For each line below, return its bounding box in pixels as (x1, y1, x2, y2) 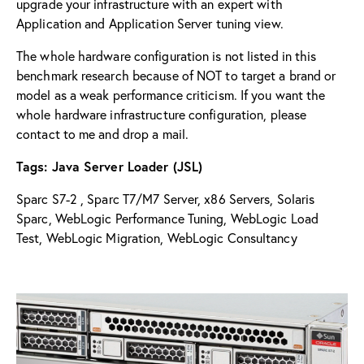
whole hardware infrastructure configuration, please (16, 105, 307, 123)
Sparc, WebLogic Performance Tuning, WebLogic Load (16, 209, 318, 227)
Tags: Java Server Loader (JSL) (16, 157, 202, 175)
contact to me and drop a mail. (16, 124, 189, 142)
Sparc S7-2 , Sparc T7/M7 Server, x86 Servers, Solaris (16, 189, 315, 207)
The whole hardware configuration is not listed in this (16, 46, 317, 64)
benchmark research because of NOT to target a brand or (16, 66, 336, 84)
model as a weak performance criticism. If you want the (16, 85, 326, 103)
